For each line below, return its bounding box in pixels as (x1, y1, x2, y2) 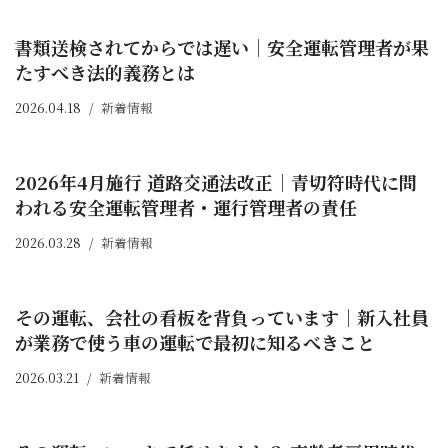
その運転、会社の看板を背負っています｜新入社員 (15, 304, 429, 331)
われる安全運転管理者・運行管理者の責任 (15, 194, 357, 221)
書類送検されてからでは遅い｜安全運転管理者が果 (15, 34, 429, 61)
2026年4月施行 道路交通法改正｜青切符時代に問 (15, 169, 417, 196)
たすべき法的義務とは (15, 59, 195, 86)
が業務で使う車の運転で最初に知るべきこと (15, 329, 375, 356)
